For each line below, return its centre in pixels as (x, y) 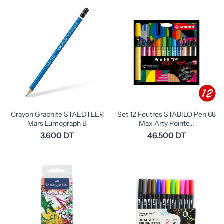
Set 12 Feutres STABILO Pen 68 (167, 114)
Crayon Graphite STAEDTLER (57, 114)
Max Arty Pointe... (167, 123)
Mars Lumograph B (57, 123)
